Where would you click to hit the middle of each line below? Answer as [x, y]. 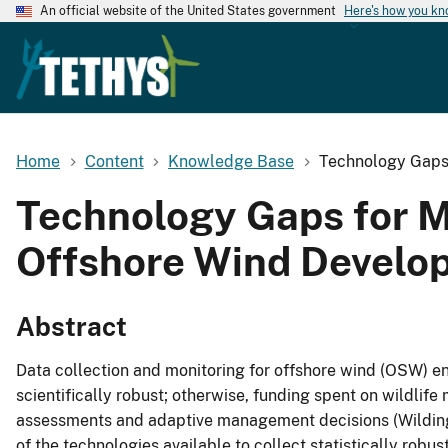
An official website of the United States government [188, 11]
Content [114, 161]
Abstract [71, 327]
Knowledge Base [231, 161]
